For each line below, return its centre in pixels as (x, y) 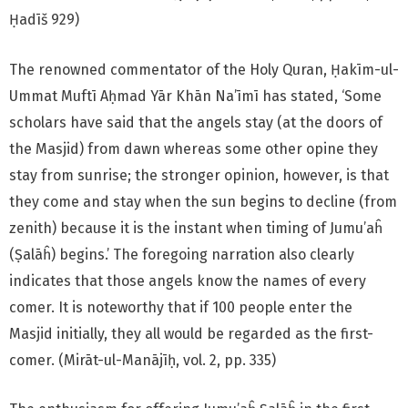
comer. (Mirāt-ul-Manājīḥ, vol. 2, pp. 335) (143, 360)
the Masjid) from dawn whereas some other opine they (194, 148)
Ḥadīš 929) (44, 20)
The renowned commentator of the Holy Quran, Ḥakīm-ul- (204, 69)
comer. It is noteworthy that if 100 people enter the (181, 307)
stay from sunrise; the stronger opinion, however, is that (199, 175)
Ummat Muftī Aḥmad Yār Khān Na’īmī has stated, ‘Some (195, 96)
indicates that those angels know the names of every (188, 280)
